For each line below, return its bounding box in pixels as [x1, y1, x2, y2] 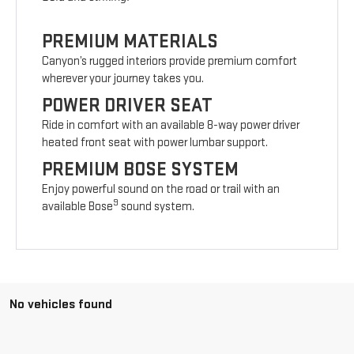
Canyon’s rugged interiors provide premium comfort [42, 54, 298, 70]
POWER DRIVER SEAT [42, 94, 213, 118]
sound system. [119, 199, 195, 215]
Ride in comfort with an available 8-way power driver [42, 118, 300, 134]
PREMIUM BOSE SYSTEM [42, 158, 239, 182]
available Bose [42, 199, 114, 215]
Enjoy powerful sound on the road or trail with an [42, 182, 281, 198]
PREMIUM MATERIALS [42, 30, 219, 54]
